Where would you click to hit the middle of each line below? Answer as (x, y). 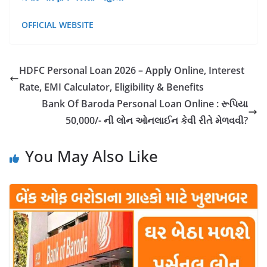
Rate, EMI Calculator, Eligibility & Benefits (111, 87)
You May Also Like (91, 156)
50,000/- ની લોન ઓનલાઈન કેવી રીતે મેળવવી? (157, 120)
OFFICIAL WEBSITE (58, 25)
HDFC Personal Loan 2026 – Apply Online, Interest (132, 70)
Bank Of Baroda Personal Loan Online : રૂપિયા (145, 104)
